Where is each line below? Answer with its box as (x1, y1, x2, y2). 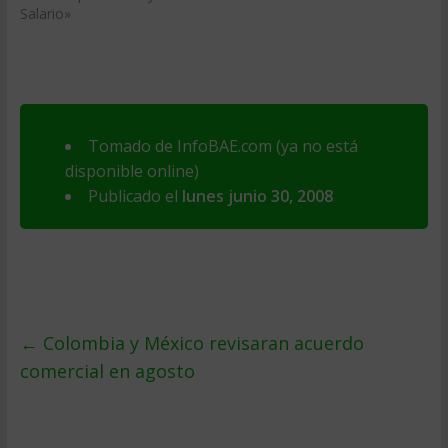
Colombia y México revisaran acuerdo (37, 331, 364, 355)
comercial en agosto (19, 359, 195, 383)
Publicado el (87, 185, 182, 207)
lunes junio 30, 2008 (181, 185, 333, 207)
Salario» (19, 4, 71, 23)
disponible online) (64, 160, 199, 182)
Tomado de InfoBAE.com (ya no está (87, 135, 358, 157)
